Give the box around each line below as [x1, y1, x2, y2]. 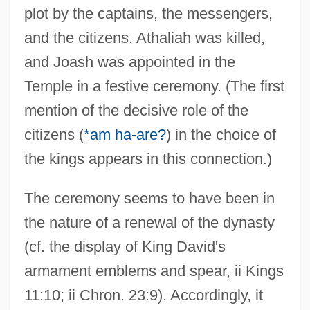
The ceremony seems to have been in [24, 189, 275, 207]
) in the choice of [165, 125, 276, 143]
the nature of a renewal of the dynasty [24, 213, 275, 231]
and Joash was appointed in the [24, 53, 235, 71]
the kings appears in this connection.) [24, 149, 272, 167]
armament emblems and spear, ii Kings [24, 262, 284, 280]
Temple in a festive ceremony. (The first [24, 77, 284, 95]
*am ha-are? [83, 125, 166, 143]
